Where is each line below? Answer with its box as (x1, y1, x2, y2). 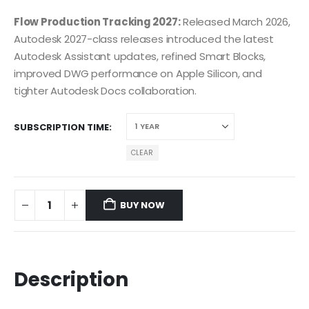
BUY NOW (120, 198, 165, 212)
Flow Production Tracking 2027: (14, 14, 181, 29)
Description (14, 266, 128, 293)
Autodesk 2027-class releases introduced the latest (14, 31, 274, 46)
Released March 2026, (180, 14, 290, 29)
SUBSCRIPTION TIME (14, 121, 109, 134)
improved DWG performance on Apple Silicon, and (14, 66, 262, 81)
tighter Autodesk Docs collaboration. (14, 83, 197, 98)
